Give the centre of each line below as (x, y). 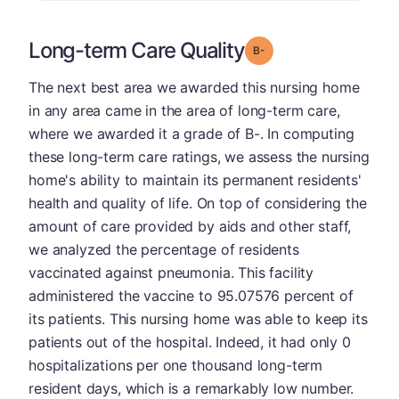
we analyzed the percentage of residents (164, 249)
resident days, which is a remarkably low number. (191, 388)
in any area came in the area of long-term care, (184, 110)
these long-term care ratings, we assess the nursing (199, 157)
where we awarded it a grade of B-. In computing (191, 134)
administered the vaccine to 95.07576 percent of (191, 296)
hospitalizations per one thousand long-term (176, 365)
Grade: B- (289, 49)
